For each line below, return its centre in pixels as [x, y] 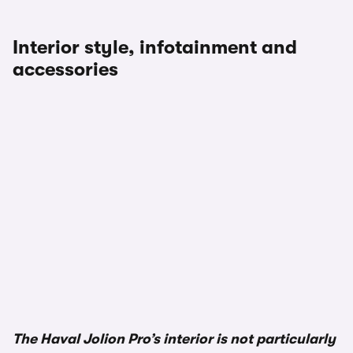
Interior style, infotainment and [155, 47]
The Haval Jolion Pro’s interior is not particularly [174, 339]
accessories [65, 69]
